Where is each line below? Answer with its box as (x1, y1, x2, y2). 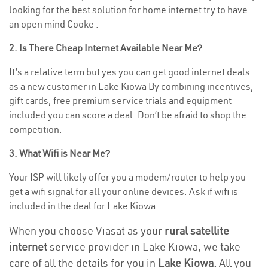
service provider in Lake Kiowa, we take (47, 240, 240, 254)
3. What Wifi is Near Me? (9, 147, 110, 159)
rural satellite (165, 224, 229, 237)
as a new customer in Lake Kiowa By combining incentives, (9, 80, 254, 92)
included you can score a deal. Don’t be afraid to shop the (9, 109, 246, 121)
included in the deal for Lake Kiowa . (9, 200, 160, 212)
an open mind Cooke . (9, 18, 99, 30)
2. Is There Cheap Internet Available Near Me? (9, 42, 202, 54)
